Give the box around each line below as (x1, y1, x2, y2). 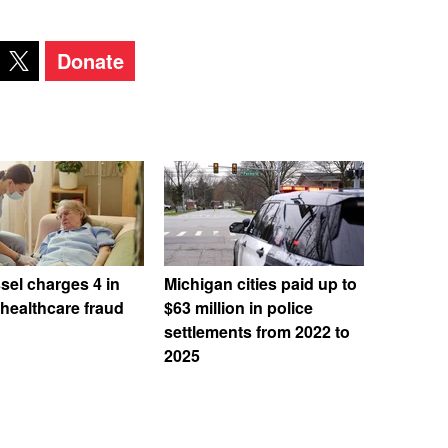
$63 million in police (164, 296, 313, 320)
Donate (56, 46, 124, 75)
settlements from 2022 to (164, 320, 350, 344)
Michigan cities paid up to (164, 272, 357, 296)
